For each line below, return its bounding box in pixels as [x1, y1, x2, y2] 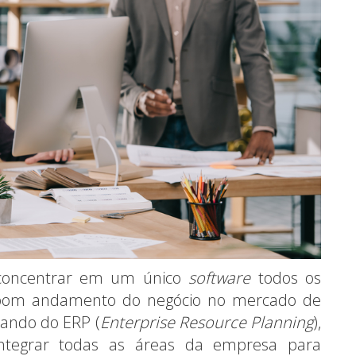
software [188, 266, 251, 288]
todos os [250, 266, 322, 288]
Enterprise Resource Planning [99, 311, 314, 333]
